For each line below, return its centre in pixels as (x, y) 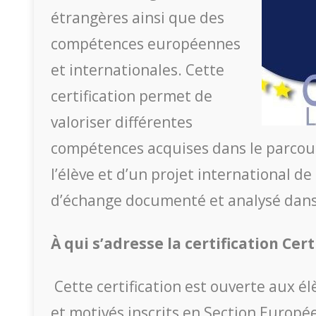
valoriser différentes (122, 122)
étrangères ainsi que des (138, 18)
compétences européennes (146, 44)
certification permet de (132, 96)
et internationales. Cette (138, 70)
